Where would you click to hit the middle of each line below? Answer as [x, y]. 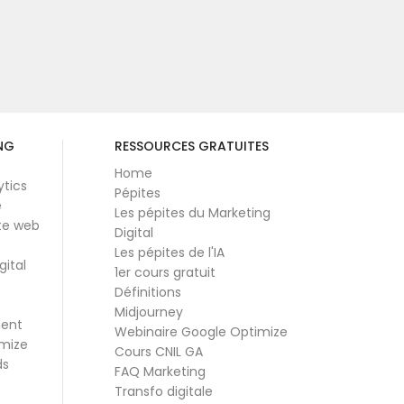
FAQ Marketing [160, 371]
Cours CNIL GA [158, 351]
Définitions [147, 292]
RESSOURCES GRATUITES [191, 146]
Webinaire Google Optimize [201, 331]
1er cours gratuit [165, 272]
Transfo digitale [163, 391]
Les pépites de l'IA [169, 252]
